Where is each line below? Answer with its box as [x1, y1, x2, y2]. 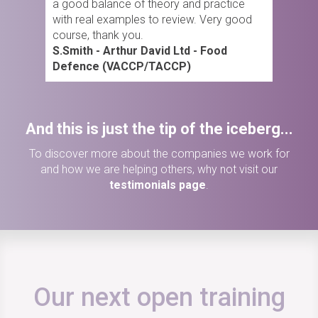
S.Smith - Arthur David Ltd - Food [53, 44, 227, 57]
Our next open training [33, 283, 285, 312]
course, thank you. [53, 28, 143, 42]
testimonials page [109, 178, 206, 192]
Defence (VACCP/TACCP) [53, 60, 191, 73]
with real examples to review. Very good [53, 13, 252, 26]
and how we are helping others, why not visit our [40, 163, 278, 176]
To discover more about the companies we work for [28, 147, 290, 160]
